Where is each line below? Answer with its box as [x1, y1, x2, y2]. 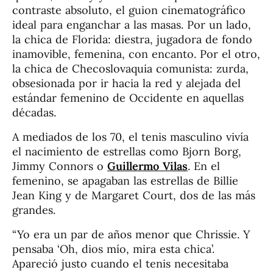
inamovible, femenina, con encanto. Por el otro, [12, 47, 260, 62]
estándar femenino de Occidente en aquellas [12, 91, 244, 105]
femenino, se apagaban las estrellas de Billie [12, 174, 238, 188]
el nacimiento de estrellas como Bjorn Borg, [12, 144, 241, 159]
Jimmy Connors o [12, 159, 107, 174]
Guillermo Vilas [107, 159, 188, 174]
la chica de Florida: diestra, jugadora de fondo [12, 32, 252, 47]
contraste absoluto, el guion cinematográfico [12, 3, 246, 18]
